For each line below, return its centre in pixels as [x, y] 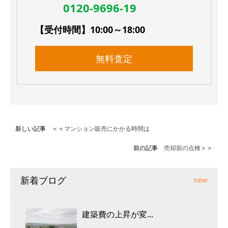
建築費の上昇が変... [118, 214]
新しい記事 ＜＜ [40, 128]
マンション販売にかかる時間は [107, 128]
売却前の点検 [182, 148]
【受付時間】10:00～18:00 [90, 29]
